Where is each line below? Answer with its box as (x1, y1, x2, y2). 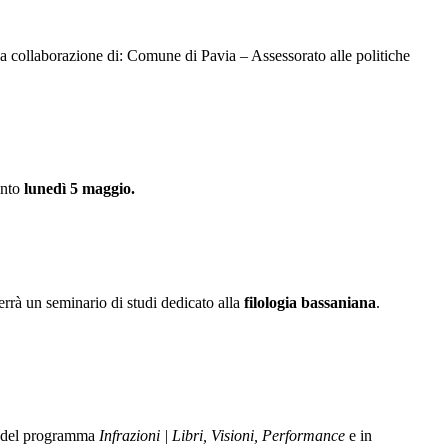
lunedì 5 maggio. (20, 179, 135, 197)
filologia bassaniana (240, 294, 376, 312)
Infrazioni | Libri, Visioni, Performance (99, 426, 345, 444)
